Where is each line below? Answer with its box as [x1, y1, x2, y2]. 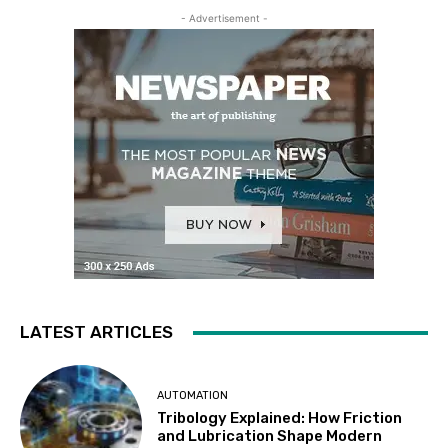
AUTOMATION [157, 388, 229, 402]
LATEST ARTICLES [20, 322, 173, 343]
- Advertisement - [180, 12, 268, 25]
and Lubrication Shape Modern [157, 426, 383, 445]
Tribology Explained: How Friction [157, 408, 403, 427]
